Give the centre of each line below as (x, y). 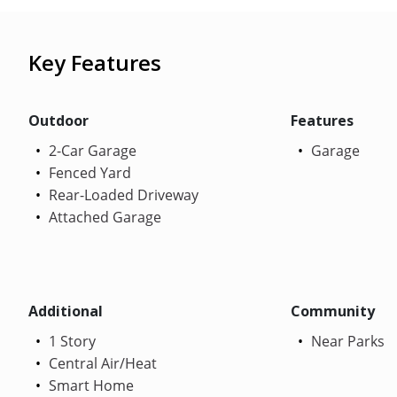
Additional (66, 311)
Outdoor (58, 120)
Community (332, 311)
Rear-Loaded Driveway (122, 195)
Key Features (95, 62)
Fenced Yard (88, 172)
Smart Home (90, 385)
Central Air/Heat (101, 363)
